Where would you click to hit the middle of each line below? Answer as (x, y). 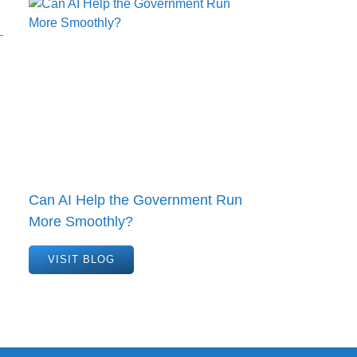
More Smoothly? (81, 222)
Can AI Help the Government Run (135, 200)
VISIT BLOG (81, 260)
